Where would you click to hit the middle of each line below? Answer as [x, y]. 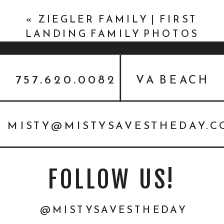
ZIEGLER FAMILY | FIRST [118, 19]
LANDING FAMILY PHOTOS [112, 34]
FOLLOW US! [112, 179]
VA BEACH [173, 79]
